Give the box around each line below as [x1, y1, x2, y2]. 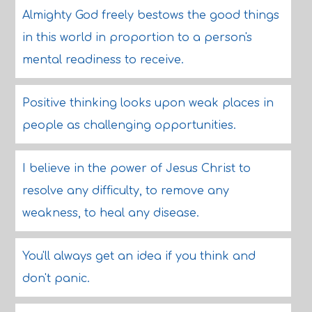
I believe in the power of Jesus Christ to [22, 162, 251, 175]
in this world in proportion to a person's [22, 31, 252, 44]
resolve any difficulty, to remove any [22, 185, 229, 197]
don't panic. [22, 272, 90, 285]
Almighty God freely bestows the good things [22, 9, 279, 22]
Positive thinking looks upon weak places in [22, 97, 274, 109]
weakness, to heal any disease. [22, 207, 199, 219]
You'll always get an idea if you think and [22, 250, 256, 263]
